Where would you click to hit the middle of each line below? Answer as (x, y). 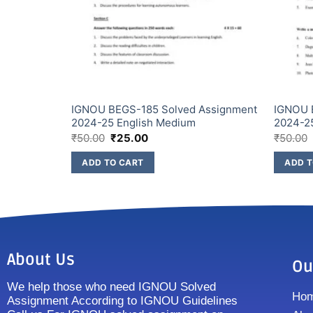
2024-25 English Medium (133, 123)
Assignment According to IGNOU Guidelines (122, 301)
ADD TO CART (113, 162)
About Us (41, 260)
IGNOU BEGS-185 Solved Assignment (164, 110)
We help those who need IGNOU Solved (111, 287)
